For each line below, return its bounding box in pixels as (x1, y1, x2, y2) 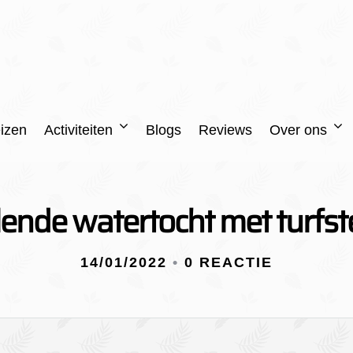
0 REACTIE (184, 255, 273, 270)
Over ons (269, 122, 327, 138)
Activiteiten (43, 122, 113, 138)
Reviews (198, 122, 252, 138)
